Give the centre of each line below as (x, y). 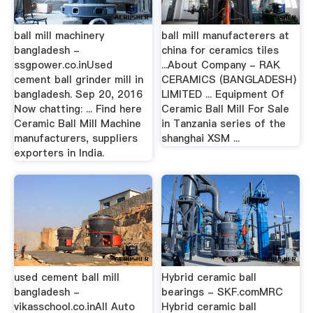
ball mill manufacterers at (226, 36)
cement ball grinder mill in (78, 80)
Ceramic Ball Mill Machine (77, 124)
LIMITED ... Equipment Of (223, 95)
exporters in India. (59, 153)
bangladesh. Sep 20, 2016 (78, 95)
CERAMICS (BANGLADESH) (229, 80)
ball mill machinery (59, 36)
